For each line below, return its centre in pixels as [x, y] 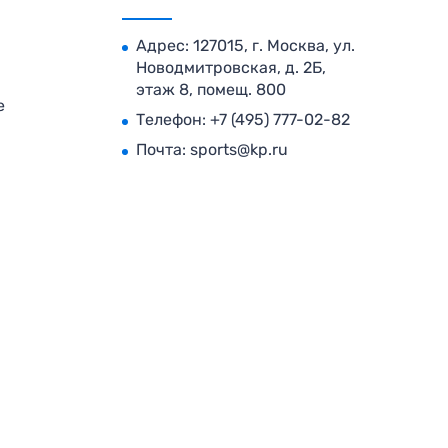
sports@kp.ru [238, 149]
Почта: [162, 149]
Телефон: [172, 119]
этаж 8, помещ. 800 [210, 89]
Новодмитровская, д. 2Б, [230, 67]
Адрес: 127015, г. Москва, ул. [245, 45]
